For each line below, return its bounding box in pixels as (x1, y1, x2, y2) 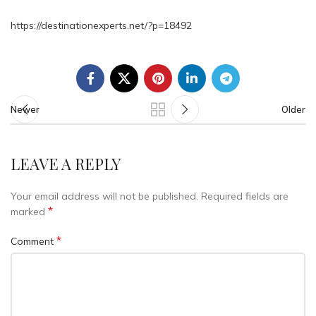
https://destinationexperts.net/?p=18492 (11, 19, 192, 32)
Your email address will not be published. (11, 190, 198, 203)
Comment (11, 235, 56, 248)
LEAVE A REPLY (11, 153, 121, 174)
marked (11, 205, 48, 219)
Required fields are (201, 190, 288, 203)
